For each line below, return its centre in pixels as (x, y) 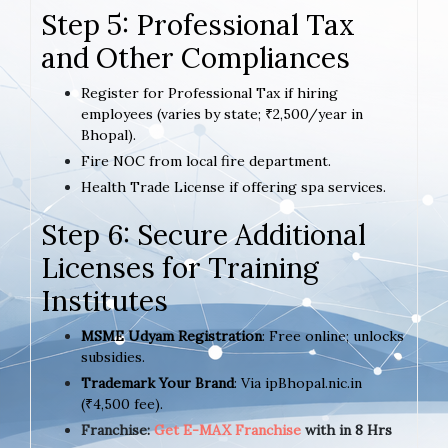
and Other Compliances (195, 57)
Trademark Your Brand (157, 382)
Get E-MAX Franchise (227, 429)
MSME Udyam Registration (171, 335)
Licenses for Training (180, 267)
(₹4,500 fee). (122, 403)
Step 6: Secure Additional (203, 234)
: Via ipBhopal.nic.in (298, 382)
